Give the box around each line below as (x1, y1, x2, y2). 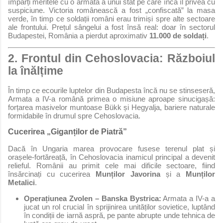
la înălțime (8, 64, 63, 77)
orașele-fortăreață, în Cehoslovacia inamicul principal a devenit (8, 153, 215, 162)
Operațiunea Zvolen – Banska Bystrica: (24, 194, 161, 203)
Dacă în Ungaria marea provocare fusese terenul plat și (8, 144, 215, 153)
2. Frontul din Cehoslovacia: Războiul (8, 52, 215, 65)
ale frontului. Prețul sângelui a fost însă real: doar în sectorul (8, 23, 215, 32)
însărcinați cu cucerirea (8, 170, 96, 179)
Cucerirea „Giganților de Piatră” (8, 127, 127, 136)
